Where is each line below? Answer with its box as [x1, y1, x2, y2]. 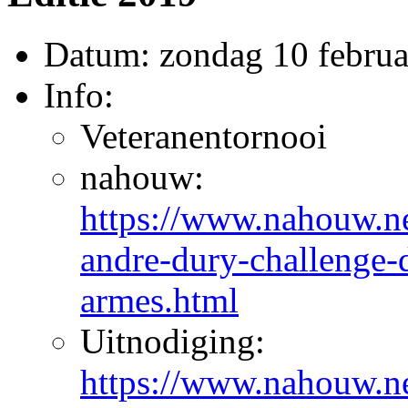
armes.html [80, 280, 239, 320]
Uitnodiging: [80, 321, 265, 361]
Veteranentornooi [80, 116, 327, 156]
